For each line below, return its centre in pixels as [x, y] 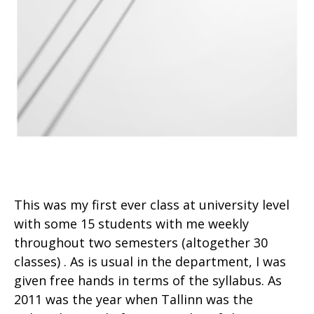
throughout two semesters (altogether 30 [141, 243]
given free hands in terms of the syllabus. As [148, 280]
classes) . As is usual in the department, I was [150, 261]
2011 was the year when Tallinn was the [134, 299]
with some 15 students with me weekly [131, 224]
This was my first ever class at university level [152, 205]
